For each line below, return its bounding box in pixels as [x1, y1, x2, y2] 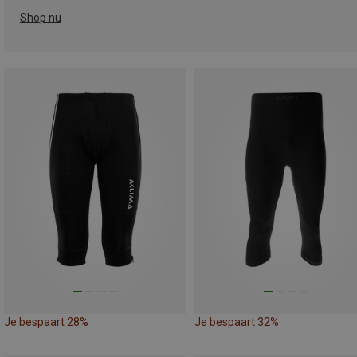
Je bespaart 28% [4, 315, 88, 328]
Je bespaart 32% [194, 315, 279, 328]
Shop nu [20, 10, 61, 24]
